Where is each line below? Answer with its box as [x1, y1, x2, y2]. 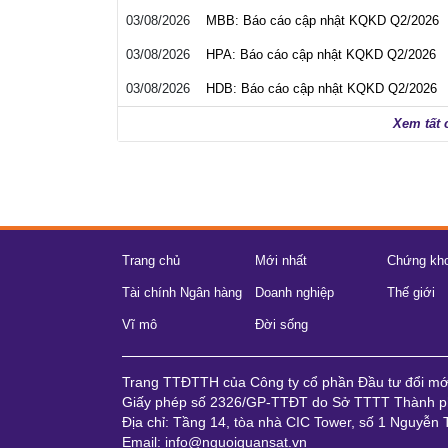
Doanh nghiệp [254, 285, 334, 300]
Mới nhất [254, 253, 307, 268]
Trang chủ [122, 253, 180, 268]
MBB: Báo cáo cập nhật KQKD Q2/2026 [206, 13, 439, 28]
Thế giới [387, 285, 435, 300]
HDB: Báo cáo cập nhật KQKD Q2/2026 [206, 81, 437, 96]
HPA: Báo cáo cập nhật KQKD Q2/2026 [206, 47, 436, 62]
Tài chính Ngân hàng [122, 285, 242, 300]
